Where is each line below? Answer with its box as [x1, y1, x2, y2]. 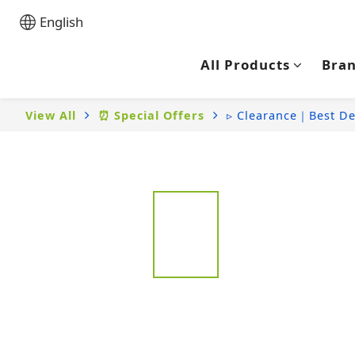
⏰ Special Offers [98, 108, 204, 123]
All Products [200, 55, 290, 74]
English [40, 13, 83, 31]
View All [25, 108, 76, 123]
